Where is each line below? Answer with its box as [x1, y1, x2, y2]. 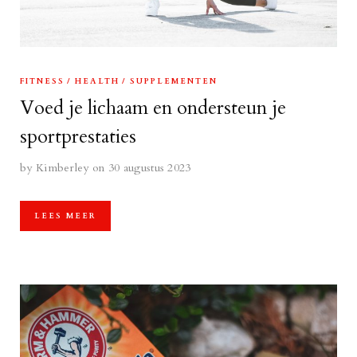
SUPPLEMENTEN [130, 75, 218, 87]
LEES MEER [34, 210, 96, 222]
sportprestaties [20, 123, 136, 150]
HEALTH [75, 75, 120, 87]
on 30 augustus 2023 [92, 159, 191, 175]
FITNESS [20, 75, 65, 87]
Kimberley [35, 159, 89, 175]
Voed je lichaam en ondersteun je [20, 94, 286, 121]
